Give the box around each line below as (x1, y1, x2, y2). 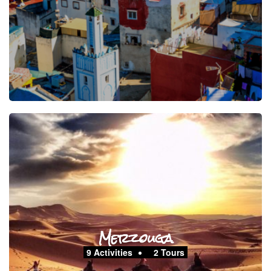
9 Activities (87, 246, 132, 258)
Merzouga (98, 223, 173, 252)
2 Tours (154, 246, 184, 258)
